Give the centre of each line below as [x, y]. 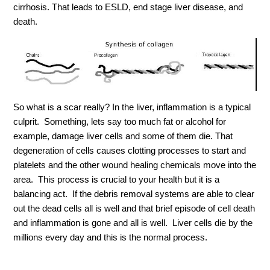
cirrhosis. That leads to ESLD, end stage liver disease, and [128, 7]
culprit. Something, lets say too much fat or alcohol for [120, 122]
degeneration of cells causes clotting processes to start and [130, 151]
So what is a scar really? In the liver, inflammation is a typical [132, 107]
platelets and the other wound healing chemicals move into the [135, 165]
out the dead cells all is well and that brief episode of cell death [134, 209]
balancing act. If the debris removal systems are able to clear [134, 194]
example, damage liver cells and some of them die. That [123, 136]
